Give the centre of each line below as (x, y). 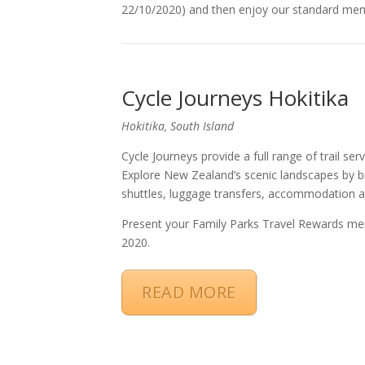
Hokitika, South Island (178, 125)
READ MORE (189, 292)
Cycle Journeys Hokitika (235, 97)
